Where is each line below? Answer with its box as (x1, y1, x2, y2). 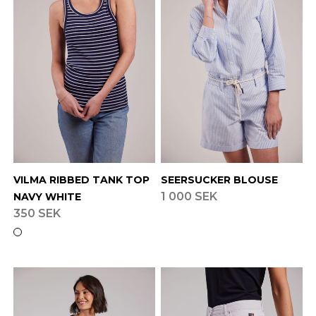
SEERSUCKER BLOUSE (160, 173, 278, 186)
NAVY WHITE (13, 190, 81, 203)
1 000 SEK (160, 189, 217, 203)
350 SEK (13, 206, 61, 220)
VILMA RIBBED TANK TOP (13, 173, 150, 186)
